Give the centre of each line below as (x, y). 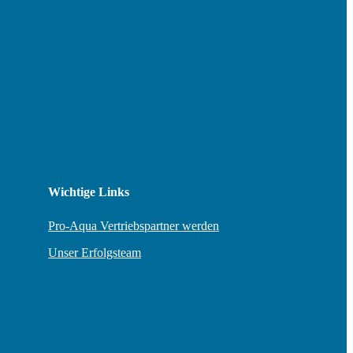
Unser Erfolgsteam (95, 252)
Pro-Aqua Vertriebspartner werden (134, 225)
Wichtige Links (89, 191)
